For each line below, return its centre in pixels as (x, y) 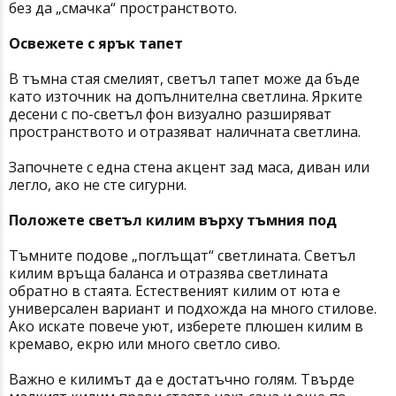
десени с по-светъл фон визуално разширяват (170, 114)
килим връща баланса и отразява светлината (168, 274)
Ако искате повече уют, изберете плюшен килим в (186, 327)
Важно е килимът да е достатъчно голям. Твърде (182, 380)
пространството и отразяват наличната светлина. (185, 132)
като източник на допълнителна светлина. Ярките (186, 97)
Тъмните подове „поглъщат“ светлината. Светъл (182, 256)
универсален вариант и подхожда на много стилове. (193, 309)
